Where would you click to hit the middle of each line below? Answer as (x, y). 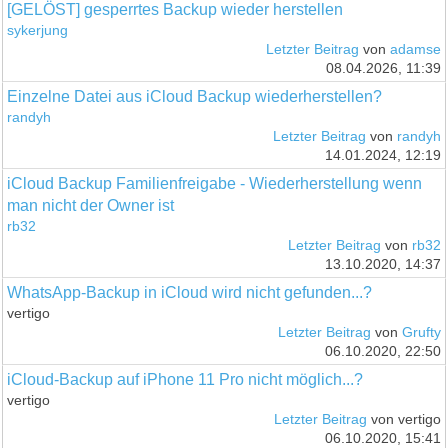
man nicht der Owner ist (91, 205)
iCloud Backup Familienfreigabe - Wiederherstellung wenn (215, 183)
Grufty (421, 332)
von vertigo (403, 419)
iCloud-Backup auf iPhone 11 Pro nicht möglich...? (185, 379)
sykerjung (38, 30)
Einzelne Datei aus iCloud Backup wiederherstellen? (195, 96)
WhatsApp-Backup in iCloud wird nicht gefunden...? (190, 292)
